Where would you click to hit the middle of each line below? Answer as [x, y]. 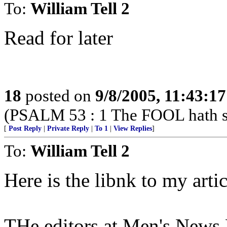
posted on [58, 96]
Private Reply [68, 128]
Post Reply [25, 128]
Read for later [59, 38]
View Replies [133, 128]
